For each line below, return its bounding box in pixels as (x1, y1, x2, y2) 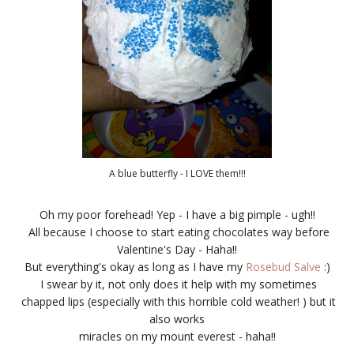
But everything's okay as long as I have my (24, 258, 243, 274)
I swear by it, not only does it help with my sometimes (37, 276, 317, 292)
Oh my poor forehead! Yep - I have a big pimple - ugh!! (39, 206, 315, 222)
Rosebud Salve (242, 258, 321, 274)
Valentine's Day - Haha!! (117, 241, 237, 257)
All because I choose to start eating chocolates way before (24, 224, 330, 239)
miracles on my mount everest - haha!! (75, 328, 279, 344)
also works (149, 311, 205, 326)
